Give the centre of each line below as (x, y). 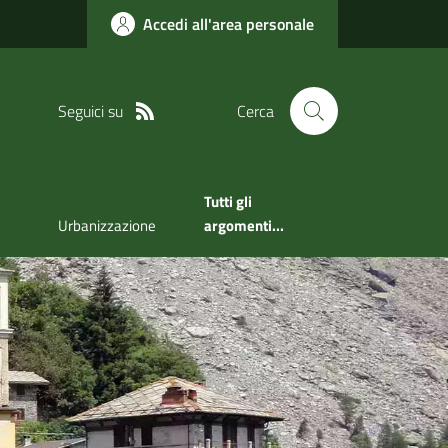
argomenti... (243, 226)
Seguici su (90, 110)
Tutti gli (227, 202)
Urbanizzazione (106, 226)
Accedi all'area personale (228, 24)
